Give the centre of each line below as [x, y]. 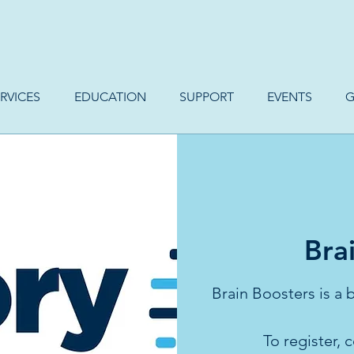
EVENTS [290, 97]
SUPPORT [207, 97]
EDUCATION [110, 97]
